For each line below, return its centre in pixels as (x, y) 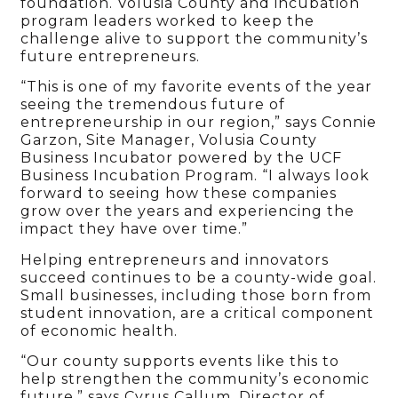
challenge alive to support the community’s (195, 38)
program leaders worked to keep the (168, 20)
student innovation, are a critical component (198, 313)
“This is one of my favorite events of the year (197, 87)
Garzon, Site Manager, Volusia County (169, 140)
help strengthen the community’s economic (195, 379)
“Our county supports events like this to (180, 362)
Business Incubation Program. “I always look (195, 176)
